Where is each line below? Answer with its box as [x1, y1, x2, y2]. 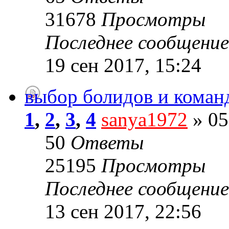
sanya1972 [101, 108, 188, 131]
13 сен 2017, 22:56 [45, 200, 201, 223]
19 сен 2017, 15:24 [45, 54, 201, 77]
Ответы [71, 131, 144, 154]
